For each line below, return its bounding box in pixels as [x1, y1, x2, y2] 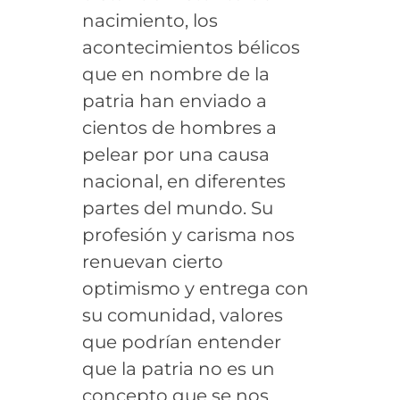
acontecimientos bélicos [81, 36, 300, 58]
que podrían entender [81, 330, 281, 353]
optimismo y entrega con [81, 277, 309, 299]
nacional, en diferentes [81, 170, 286, 192]
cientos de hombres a [81, 116, 277, 138]
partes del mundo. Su [81, 196, 273, 219]
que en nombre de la [81, 62, 270, 85]
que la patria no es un [81, 357, 275, 379]
